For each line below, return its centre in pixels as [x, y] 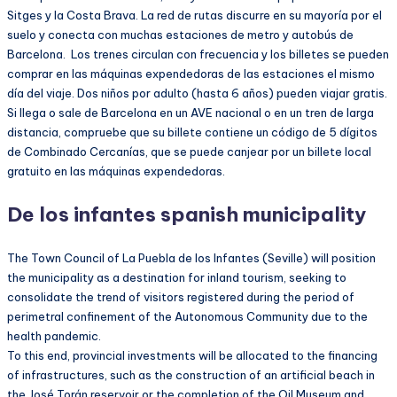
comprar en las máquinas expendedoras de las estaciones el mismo [191, 74]
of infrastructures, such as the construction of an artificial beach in [191, 375]
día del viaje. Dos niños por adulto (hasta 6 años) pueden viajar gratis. [197, 93]
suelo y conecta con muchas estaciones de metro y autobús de [180, 35]
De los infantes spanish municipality [187, 214]
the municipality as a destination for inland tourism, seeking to [177, 278]
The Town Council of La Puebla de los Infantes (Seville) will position [191, 258]
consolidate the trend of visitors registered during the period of [181, 297]
